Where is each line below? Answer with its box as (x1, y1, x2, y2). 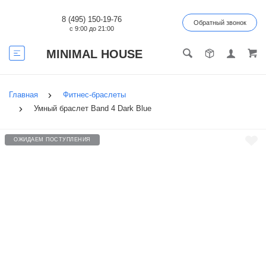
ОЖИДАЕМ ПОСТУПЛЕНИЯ (14, 137, 91, 143)
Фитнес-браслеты (63, 90, 126, 100)
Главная (9, 90, 38, 100)
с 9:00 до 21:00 (69, 25, 114, 32)
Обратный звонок (194, 19, 246, 26)
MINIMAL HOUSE (46, 47, 143, 61)
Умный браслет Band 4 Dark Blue (34, 104, 151, 113)
